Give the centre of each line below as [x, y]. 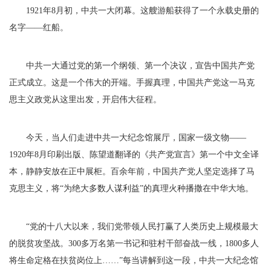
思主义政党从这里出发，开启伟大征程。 [85, 100]
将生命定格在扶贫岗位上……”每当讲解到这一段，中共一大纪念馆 [134, 260]
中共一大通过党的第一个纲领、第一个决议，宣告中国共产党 [132, 66]
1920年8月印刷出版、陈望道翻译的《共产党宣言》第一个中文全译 [134, 155]
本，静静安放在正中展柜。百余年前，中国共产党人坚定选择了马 [132, 171]
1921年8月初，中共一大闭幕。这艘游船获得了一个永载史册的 [134, 11]
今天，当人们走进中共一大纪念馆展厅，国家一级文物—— [128, 138]
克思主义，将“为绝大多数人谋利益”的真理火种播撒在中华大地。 [131, 188]
